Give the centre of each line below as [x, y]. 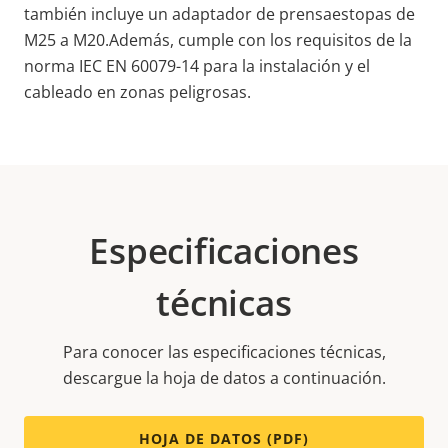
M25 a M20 [64, 40]
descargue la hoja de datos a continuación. [224, 378]
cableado [58, 92]
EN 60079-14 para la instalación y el [238, 66]
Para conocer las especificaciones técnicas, [224, 352]
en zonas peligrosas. [172, 92]
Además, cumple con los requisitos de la [260, 40]
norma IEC [63, 66]
